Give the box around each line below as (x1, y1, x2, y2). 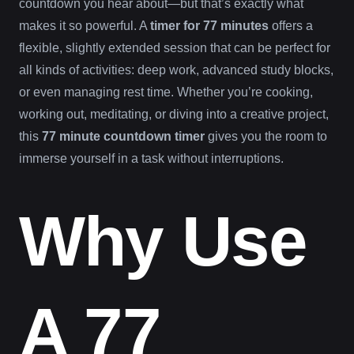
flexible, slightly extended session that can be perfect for (19, 40, 330, 55)
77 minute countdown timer (42, 129, 205, 143)
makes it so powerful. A (19, 18, 150, 32)
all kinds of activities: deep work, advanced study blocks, (19, 62, 333, 77)
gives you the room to (205, 129, 327, 143)
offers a (269, 18, 313, 32)
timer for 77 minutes (150, 18, 269, 32)
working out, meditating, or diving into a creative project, (19, 107, 329, 121)
